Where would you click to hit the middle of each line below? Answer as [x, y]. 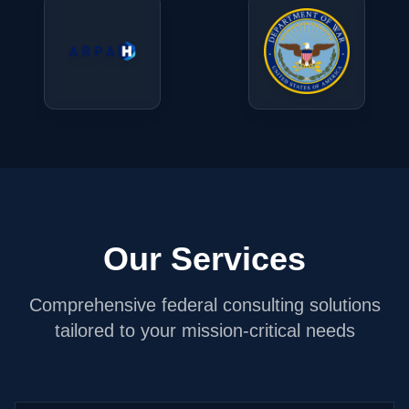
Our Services [204, 259]
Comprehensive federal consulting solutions [204, 305]
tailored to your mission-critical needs [204, 330]
